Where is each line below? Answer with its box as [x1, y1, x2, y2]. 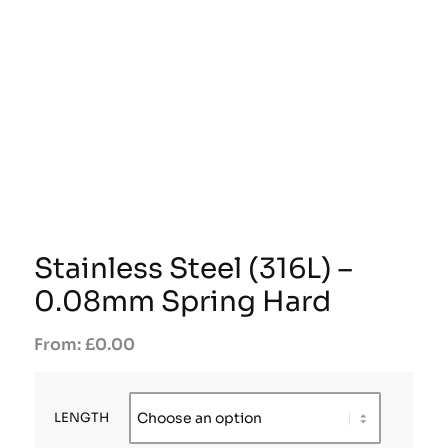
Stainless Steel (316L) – [33, 250, 352, 286]
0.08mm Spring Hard [33, 283, 331, 319]
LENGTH [53, 409, 109, 426]
